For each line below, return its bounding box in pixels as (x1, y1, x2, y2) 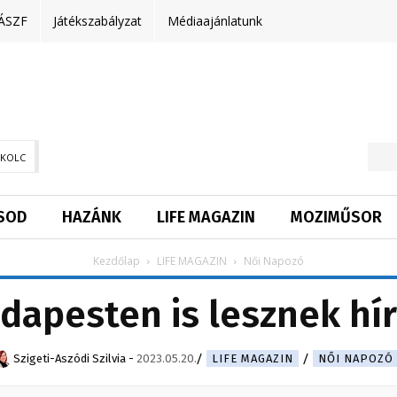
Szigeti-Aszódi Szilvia (13, 352, 126, 366)
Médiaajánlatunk (167, 12, 262, 29)
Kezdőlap (93, 253, 140, 269)
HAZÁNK (62, 207, 121, 228)
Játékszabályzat (53, 12, 142, 29)
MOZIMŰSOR (291, 207, 382, 228)
